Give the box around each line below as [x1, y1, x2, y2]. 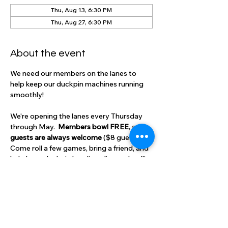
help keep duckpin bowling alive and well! [10, 154, 146, 163]
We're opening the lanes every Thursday [10, 111, 144, 121]
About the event [10, 48, 85, 59]
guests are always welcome [10, 133, 103, 142]
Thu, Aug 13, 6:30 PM [51, 6, 112, 14]
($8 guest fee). [103, 133, 152, 142]
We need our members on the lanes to [10, 69, 138, 78]
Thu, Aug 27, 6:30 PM [51, 18, 112, 26]
